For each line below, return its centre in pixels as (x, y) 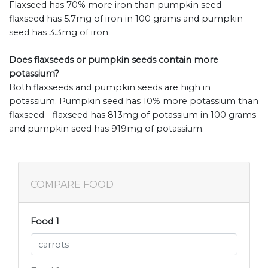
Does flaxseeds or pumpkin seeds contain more (114, 60)
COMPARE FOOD (72, 185)
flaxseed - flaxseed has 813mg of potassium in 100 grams (133, 115)
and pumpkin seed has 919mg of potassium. (106, 129)
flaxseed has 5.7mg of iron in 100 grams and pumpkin (126, 19)
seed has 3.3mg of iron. (60, 33)
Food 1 (45, 222)
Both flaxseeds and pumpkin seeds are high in (110, 88)
